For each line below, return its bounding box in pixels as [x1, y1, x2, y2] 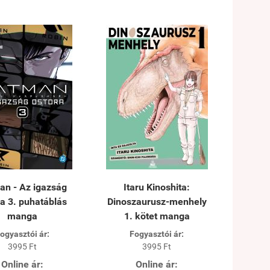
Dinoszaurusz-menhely [107, 195, 207, 207]
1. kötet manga [124, 210, 190, 222]
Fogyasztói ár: [130, 228, 184, 239]
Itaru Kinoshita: [124, 181, 190, 193]
